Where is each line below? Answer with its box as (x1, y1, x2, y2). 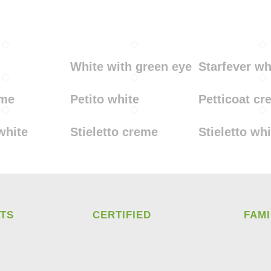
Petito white (70, 93, 139, 106)
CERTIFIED (92, 209, 151, 221)
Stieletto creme (70, 125, 158, 139)
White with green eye (70, 60, 192, 73)
